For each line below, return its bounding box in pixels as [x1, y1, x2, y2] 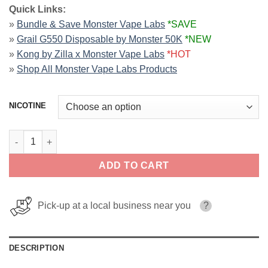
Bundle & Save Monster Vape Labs [17, 19, 165, 30]
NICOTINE [9, 101, 46, 111]
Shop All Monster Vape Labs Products [17, 64, 177, 75]
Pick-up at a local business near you [33, 200, 191, 211]
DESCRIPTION [9, 243, 64, 253]
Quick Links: [9, 4, 66, 15]
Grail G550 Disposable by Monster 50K [17, 34, 182, 45]
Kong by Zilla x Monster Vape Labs [17, 49, 165, 60]
